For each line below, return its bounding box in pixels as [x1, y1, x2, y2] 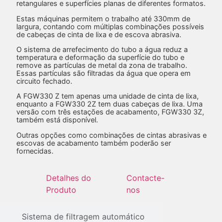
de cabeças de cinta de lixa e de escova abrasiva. [16, 30, 181, 39]
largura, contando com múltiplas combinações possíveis [16, 22, 204, 31]
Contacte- [126, 173, 165, 183]
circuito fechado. [16, 76, 72, 85]
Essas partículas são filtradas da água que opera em [16, 68, 191, 77]
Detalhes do [46, 173, 91, 183]
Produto [46, 185, 76, 195]
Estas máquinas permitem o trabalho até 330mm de [16, 14, 190, 23]
